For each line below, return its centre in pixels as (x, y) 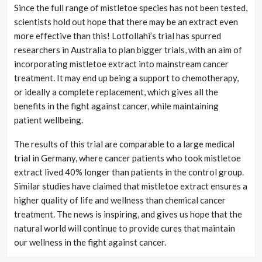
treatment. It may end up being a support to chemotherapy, (126, 78)
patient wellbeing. (49, 120)
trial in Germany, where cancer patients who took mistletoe (127, 158)
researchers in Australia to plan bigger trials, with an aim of (128, 50)
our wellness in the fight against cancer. (90, 242)
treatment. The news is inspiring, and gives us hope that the (128, 214)
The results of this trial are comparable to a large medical (124, 144)
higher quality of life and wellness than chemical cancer (120, 200)
